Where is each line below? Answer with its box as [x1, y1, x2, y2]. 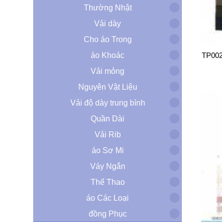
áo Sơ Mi [91, 146, 124, 155]
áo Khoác [91, 51, 125, 59]
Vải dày [94, 19, 121, 28]
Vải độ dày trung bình [70, 98, 145, 107]
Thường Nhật [83, 3, 132, 12]
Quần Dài [91, 114, 125, 123]
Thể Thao [90, 177, 125, 186]
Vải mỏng [91, 66, 125, 75]
